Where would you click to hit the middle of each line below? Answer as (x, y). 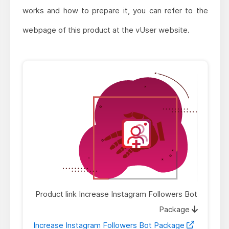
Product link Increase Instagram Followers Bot (116, 194)
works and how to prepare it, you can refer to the (115, 10)
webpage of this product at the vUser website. (106, 30)
